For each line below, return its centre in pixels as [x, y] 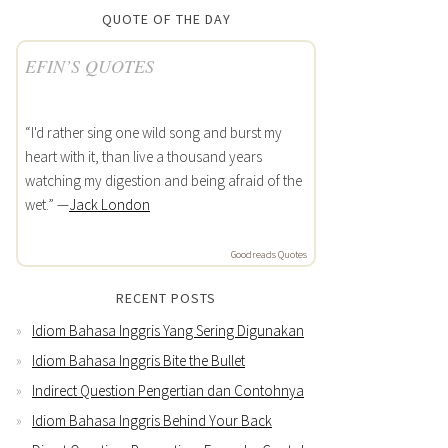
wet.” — [47, 204]
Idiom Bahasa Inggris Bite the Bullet [138, 360]
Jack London [109, 204]
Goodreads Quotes [269, 254]
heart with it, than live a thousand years [143, 156]
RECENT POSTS [166, 297]
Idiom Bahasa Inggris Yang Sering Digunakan [168, 330]
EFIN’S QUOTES [89, 65]
